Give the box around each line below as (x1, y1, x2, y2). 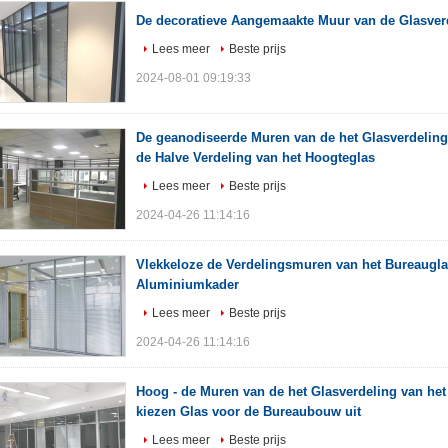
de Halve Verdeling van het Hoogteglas (136, 150, 375, 165)
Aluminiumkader (136, 277, 239, 292)
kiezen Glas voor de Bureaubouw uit (136, 404, 361, 419)
